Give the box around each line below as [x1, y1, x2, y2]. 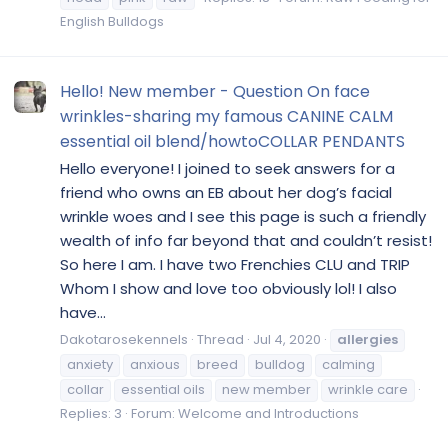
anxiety [67, 355, 113, 374]
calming [322, 355, 375, 374]
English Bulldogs [60, 12, 164, 32]
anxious [130, 355, 180, 374]
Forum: [131, 404, 178, 423]
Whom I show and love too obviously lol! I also [60, 278, 397, 300]
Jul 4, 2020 [253, 330, 321, 349]
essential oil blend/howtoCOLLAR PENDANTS [60, 129, 405, 153]
